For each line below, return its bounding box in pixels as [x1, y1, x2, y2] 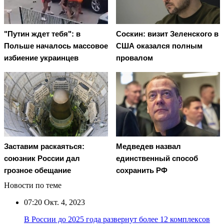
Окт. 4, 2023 [42, 197, 85, 206]
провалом [116, 53, 153, 62]
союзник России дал [4, 153, 80, 162]
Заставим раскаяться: [4, 141, 84, 150]
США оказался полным [116, 41, 202, 50]
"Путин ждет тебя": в [4, 29, 80, 38]
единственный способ [116, 153, 198, 162]
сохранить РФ [116, 165, 167, 174]
